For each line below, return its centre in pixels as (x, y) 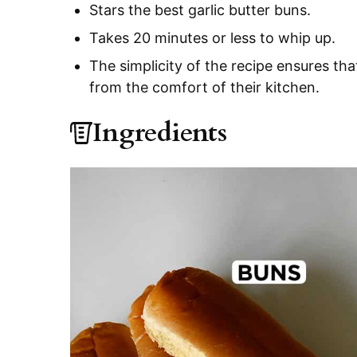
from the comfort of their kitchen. (204, 88)
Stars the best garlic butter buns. (200, 10)
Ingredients (160, 133)
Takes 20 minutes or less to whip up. (212, 38)
